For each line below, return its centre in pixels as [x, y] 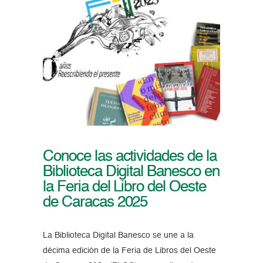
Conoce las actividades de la [129, 157]
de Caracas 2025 [95, 203]
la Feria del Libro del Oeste [124, 188]
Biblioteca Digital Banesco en [131, 172]
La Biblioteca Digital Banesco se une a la [118, 236]
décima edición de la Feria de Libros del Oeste [129, 251]
